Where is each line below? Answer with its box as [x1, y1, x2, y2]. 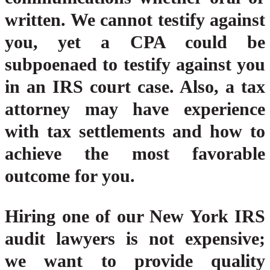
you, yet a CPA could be [5, 32, 265, 52]
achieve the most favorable [5, 143, 265, 164]
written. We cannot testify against [5, 10, 265, 30]
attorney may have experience [5, 99, 265, 119]
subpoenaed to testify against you [5, 54, 265, 75]
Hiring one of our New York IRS [5, 206, 265, 227]
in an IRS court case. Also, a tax [5, 77, 265, 97]
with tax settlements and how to [5, 121, 265, 142]
